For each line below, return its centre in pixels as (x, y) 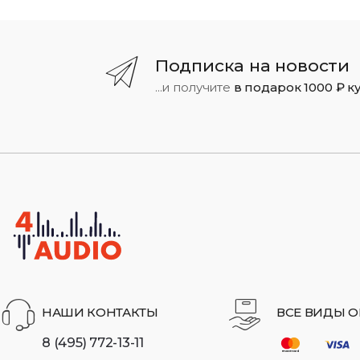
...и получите (194, 88)
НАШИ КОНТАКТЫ (100, 313)
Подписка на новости (252, 65)
